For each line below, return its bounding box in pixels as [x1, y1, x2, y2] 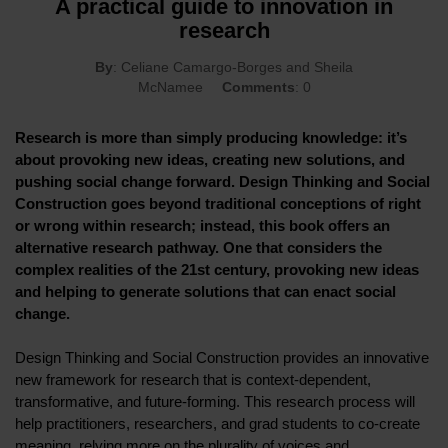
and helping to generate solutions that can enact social [15, 283, 396, 301]
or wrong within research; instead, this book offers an [15, 217, 390, 235]
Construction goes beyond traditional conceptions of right [15, 195, 421, 213]
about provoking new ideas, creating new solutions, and [15, 151, 405, 169]
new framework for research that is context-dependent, [15, 371, 371, 389]
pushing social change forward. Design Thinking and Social [15, 173, 430, 191]
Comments [221, 79, 295, 96]
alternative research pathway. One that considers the [15, 239, 382, 257]
